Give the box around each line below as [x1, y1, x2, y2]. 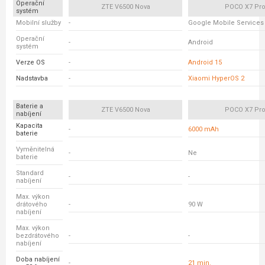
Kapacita [16, 122, 43, 130]
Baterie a [16, 102, 43, 110]
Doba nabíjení [16, 256, 60, 263]
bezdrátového [16, 232, 59, 240]
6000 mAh [188, 125, 219, 133]
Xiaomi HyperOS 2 [188, 75, 244, 82]
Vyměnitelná [16, 146, 54, 153]
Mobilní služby [16, 19, 61, 27]
